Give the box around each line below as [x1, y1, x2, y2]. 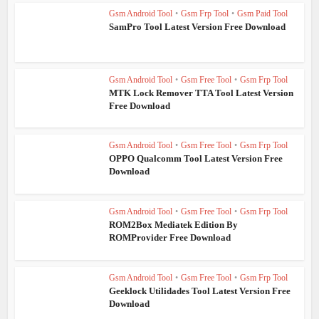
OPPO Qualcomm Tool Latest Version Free [109, 153, 283, 164]
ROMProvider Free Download [109, 232, 231, 243]
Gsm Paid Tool [237, 8, 288, 19]
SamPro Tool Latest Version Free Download [109, 21, 286, 32]
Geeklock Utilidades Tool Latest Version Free [109, 285, 291, 296]
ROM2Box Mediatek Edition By [109, 219, 239, 230]
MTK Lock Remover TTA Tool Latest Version [109, 87, 294, 98]
